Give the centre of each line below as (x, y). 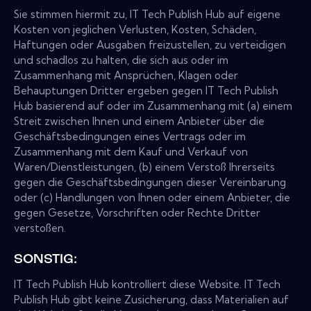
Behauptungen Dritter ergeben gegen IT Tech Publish (146, 91)
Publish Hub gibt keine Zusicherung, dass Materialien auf (151, 300)
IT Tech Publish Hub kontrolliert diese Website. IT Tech (147, 285)
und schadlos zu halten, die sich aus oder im (121, 60)
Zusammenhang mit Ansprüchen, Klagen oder (126, 76)
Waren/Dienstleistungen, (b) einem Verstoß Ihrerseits (144, 167)
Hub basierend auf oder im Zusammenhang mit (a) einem (153, 106)
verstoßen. (40, 228)
